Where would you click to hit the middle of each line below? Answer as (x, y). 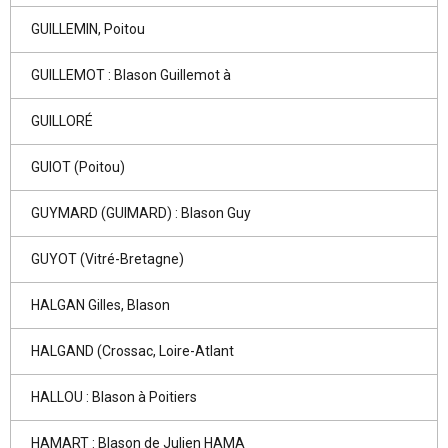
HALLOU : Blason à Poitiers (114, 397)
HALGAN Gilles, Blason (100, 305)
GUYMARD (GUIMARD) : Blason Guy (141, 213)
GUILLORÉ (62, 121)
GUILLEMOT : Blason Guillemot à (131, 75)
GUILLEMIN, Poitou (88, 29)
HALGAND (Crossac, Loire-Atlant (132, 351)
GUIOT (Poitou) (78, 167)
